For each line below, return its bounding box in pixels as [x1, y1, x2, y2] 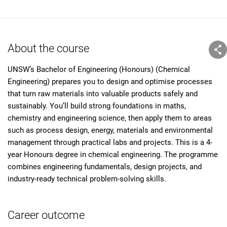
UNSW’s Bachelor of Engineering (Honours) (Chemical [8, 65, 190, 74]
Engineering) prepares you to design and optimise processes [8, 77, 212, 86]
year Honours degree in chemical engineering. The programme [8, 150, 218, 159]
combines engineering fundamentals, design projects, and [8, 162, 202, 171]
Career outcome [8, 208, 85, 221]
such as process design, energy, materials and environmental [8, 126, 213, 135]
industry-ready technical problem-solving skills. [8, 174, 166, 183]
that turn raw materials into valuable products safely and [8, 89, 198, 98]
